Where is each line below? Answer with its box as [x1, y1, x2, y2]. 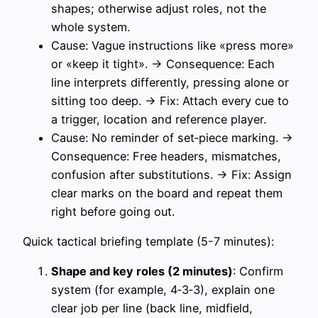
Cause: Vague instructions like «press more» [51, 38, 294, 53]
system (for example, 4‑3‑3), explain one [51, 283, 275, 297]
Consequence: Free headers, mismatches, [51, 148, 281, 163]
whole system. [51, 19, 130, 34]
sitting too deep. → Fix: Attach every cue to [51, 93, 289, 108]
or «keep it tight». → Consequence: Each [51, 56, 275, 71]
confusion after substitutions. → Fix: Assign [51, 167, 292, 182]
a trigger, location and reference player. [51, 111, 266, 126]
